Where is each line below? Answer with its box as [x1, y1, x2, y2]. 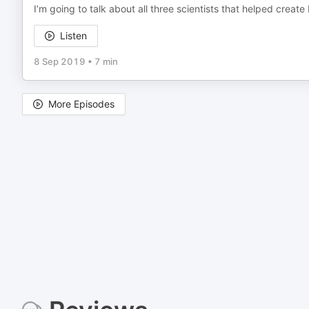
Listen [60, 30, 87, 41]
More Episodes [48, 98, 114, 110]
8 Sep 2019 [34, 56, 86, 67]
